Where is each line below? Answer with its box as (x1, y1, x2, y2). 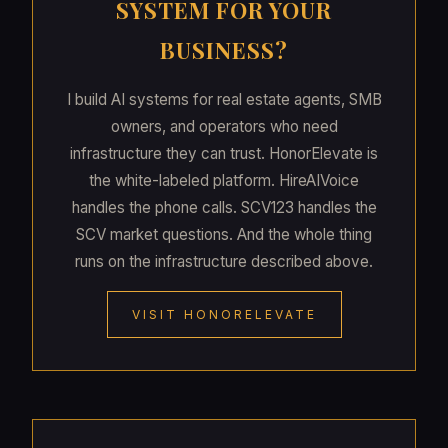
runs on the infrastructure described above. (75, 252, 373, 272)
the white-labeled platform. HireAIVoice (89, 171, 359, 191)
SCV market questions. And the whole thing (76, 225, 372, 245)
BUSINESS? (160, 35, 288, 66)
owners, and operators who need (110, 117, 338, 137)
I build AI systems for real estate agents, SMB (66, 90, 382, 110)
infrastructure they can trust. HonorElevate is (70, 144, 378, 164)
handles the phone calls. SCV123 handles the (71, 198, 377, 218)
